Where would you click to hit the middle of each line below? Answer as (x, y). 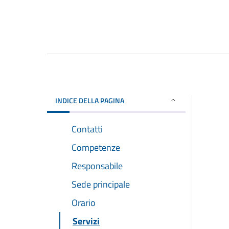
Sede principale (101, 184)
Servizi (86, 221)
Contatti (87, 129)
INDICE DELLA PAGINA (90, 100)
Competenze (96, 147)
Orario (84, 202)
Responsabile (97, 166)
